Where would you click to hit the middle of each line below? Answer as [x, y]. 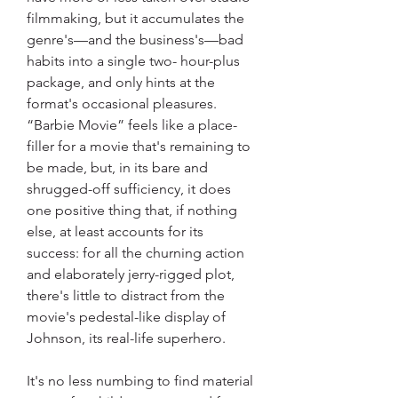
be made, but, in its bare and [117, 167]
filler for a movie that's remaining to [139, 146]
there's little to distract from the [126, 295]
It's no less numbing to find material [140, 381]
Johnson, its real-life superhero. [126, 338]
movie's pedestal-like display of [126, 317]
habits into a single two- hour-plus [133, 61]
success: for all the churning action [135, 253]
